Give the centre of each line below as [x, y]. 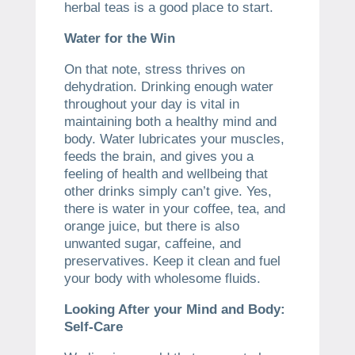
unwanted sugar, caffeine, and [152, 243]
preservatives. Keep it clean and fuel [172, 261]
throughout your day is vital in [151, 104]
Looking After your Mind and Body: [174, 309]
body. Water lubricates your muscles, [174, 139]
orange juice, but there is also [151, 226]
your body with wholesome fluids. [162, 278]
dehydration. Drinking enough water [168, 86]
